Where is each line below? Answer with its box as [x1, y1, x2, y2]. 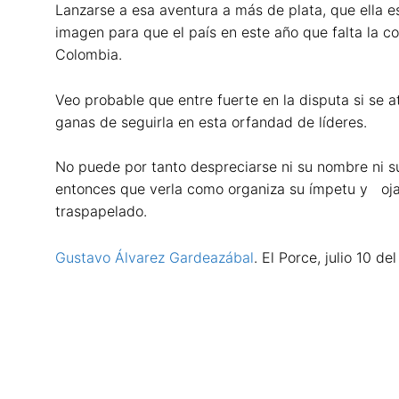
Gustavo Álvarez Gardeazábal [55, 248, 254, 266]
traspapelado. [55, 202, 147, 221]
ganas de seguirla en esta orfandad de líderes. [55, 112, 367, 131]
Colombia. [55, 45, 122, 63]
